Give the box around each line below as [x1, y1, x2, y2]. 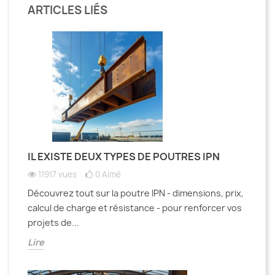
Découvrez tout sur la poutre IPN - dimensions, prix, [28, 187, 244, 199]
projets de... [28, 216, 79, 228]
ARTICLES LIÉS [28, 2, 107, 18]
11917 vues [38, 168, 77, 180]
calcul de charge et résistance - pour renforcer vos [28, 201, 242, 214]
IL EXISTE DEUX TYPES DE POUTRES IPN [28, 149, 220, 163]
